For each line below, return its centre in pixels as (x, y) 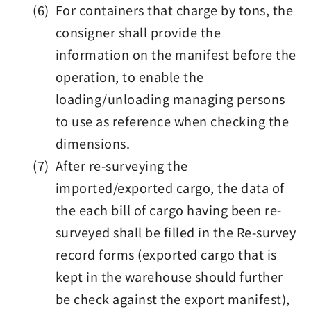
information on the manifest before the (176, 54)
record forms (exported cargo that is (166, 254)
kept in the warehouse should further (169, 276)
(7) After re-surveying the (110, 165)
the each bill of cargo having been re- (168, 210)
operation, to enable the (129, 76)
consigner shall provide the (138, 32)
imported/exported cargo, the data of (170, 187)
